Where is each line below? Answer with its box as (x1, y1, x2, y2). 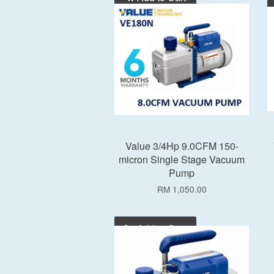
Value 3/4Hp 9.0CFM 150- (125, 139, 239, 153)
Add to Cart (135, 221, 186, 235)
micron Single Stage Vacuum (119, 152, 245, 166)
